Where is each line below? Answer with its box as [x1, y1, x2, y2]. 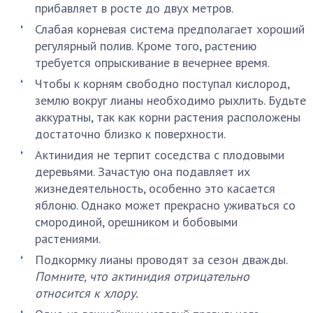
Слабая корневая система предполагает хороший [35, 21, 305, 37]
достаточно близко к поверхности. [35, 126, 226, 142]
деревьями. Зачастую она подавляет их [35, 163, 250, 180]
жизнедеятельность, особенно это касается [35, 180, 275, 196]
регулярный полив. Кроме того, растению [35, 38, 256, 54]
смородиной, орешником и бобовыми [35, 214, 238, 230]
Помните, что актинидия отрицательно [35, 268, 249, 284]
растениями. [35, 231, 101, 247]
